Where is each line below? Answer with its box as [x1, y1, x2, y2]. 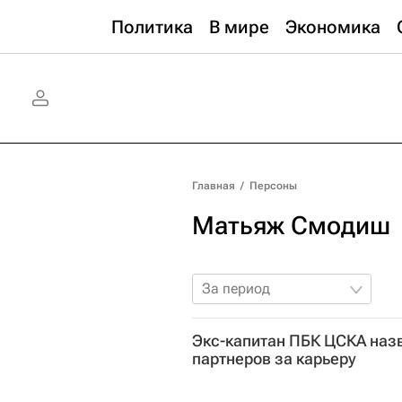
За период [202, 280, 270, 297]
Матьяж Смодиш [192, 211, 390, 240]
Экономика [285, 16, 380, 38]
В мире [209, 16, 269, 38]
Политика [111, 16, 193, 38]
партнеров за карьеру [192, 349, 356, 368]
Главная [192, 179, 235, 192]
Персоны [249, 179, 297, 192]
